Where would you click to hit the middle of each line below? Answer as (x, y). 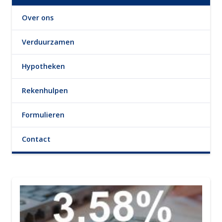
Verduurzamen (48, 42)
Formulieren (43, 115)
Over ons (38, 18)
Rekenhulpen (45, 90)
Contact (36, 139)
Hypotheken (43, 66)
